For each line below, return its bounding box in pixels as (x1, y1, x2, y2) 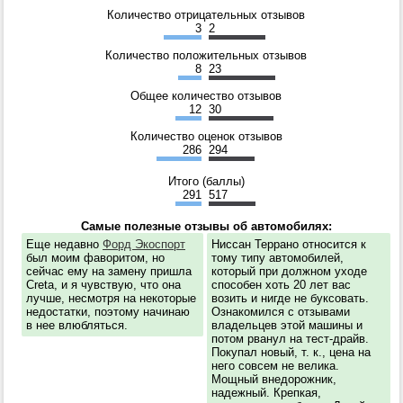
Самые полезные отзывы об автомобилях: (80, 219, 332, 234)
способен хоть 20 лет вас (211, 278, 351, 292)
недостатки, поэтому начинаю (26, 305, 190, 319)
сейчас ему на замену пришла (26, 264, 192, 279)
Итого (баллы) (167, 175, 245, 189)
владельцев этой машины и (211, 318, 363, 333)
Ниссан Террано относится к (211, 237, 366, 252)
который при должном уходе (211, 264, 367, 279)
